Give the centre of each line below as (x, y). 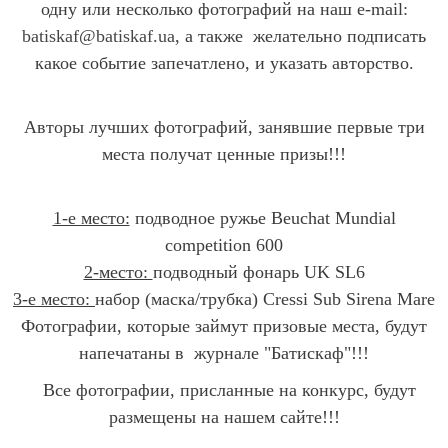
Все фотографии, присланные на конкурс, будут (224, 390)
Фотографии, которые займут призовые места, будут (224, 326)
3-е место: (54, 299)
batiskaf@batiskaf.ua (98, 36)
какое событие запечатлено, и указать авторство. (224, 63)
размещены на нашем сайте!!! (224, 417)
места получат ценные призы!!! (224, 154)
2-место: (118, 272)
